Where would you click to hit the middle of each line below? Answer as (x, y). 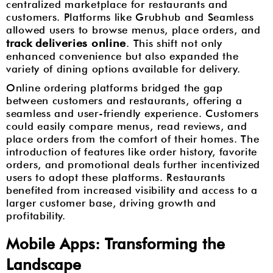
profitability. (36, 216)
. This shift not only (174, 43)
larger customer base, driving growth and (112, 203)
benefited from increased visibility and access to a (132, 190)
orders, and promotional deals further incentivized (133, 165)
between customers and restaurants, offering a (124, 101)
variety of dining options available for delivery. (123, 69)
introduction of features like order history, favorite (132, 152)
